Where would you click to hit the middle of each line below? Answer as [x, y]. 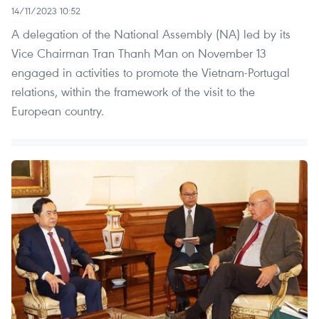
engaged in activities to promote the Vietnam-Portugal [151, 73]
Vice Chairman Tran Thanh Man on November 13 [138, 53]
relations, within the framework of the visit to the [133, 92]
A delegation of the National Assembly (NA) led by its [151, 34]
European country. [58, 111]
